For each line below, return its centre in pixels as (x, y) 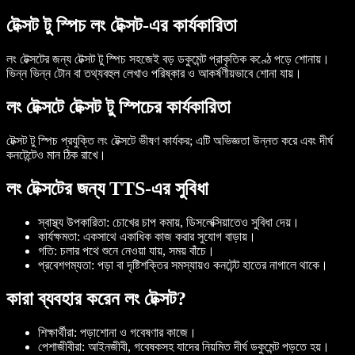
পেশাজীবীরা (60, 346)
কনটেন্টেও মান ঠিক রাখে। (56, 155)
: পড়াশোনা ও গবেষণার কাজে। (135, 332)
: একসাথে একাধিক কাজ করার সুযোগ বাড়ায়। (166, 236)
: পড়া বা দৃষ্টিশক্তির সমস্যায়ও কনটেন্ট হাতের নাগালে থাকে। (210, 265)
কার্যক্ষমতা (57, 236)
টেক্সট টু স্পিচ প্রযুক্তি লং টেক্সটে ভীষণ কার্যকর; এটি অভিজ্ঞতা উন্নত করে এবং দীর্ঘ (170, 140)
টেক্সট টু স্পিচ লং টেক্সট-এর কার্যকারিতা (122, 26)
